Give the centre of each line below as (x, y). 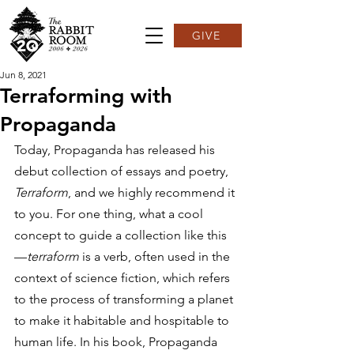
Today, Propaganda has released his (116, 150)
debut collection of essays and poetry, (123, 171)
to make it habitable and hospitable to (123, 320)
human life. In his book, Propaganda (117, 342)
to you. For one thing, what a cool (110, 214)
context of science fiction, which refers (124, 278)
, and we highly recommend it (153, 192)
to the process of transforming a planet (125, 299)
